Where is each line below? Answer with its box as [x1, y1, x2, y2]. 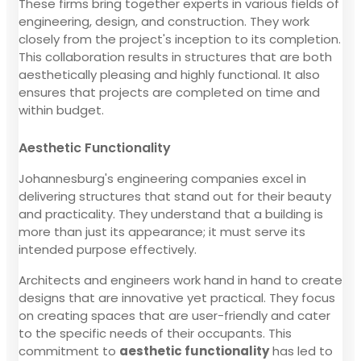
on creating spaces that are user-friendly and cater [19, 306, 330, 324]
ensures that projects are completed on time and [19, 83, 320, 101]
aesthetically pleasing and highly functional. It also [19, 65, 320, 83]
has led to [269, 342, 333, 359]
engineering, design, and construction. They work [19, 12, 309, 30]
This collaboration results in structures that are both [19, 48, 332, 65]
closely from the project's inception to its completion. [19, 30, 341, 48]
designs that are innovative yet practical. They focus [19, 288, 335, 306]
